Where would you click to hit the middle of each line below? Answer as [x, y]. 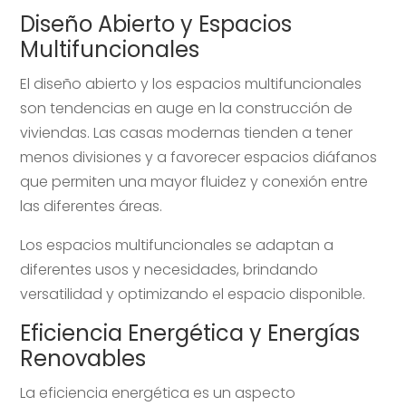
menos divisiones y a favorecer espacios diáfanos [199, 157]
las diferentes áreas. [92, 206]
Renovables [83, 358]
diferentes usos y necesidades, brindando [169, 269]
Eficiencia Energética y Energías [190, 333]
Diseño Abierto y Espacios [156, 24]
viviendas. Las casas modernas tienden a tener [187, 132]
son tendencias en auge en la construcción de [187, 108]
